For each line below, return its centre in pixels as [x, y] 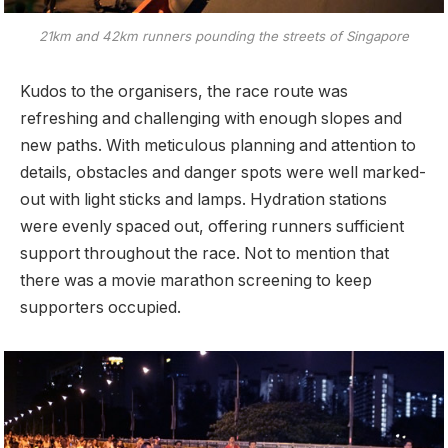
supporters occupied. [100, 308]
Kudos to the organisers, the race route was [184, 92]
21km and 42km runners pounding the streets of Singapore [224, 35]
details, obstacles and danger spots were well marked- [223, 173]
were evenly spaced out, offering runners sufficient [212, 227]
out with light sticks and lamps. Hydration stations [203, 200]
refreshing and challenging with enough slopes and [211, 119]
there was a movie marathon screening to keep [196, 281]
